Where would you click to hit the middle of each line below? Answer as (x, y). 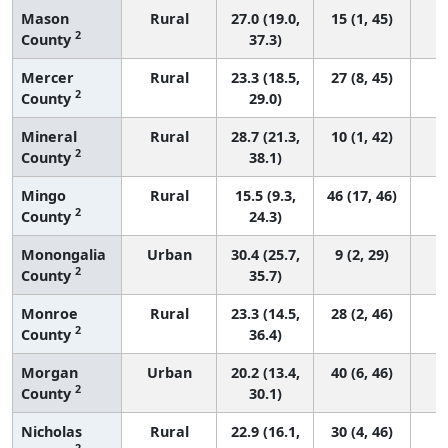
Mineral (49, 136)
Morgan (49, 372)
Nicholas (51, 431)
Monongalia (63, 254)
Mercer (47, 77)
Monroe (49, 313)
